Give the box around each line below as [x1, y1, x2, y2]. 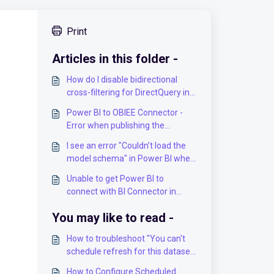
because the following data [66, 259, 171, 269]
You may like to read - [51, 210, 174, 225]
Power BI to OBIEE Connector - [66, 108, 183, 117]
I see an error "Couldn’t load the [66, 141, 186, 150]
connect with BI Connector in [66, 187, 176, 196]
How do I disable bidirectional [66, 75, 177, 84]
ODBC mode [66, 199, 114, 209]
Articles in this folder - [51, 51, 178, 66]
